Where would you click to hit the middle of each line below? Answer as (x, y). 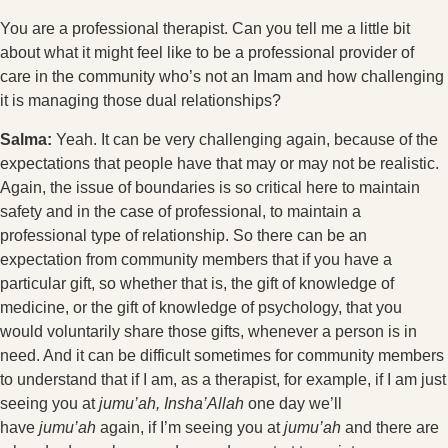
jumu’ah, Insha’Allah (171, 403)
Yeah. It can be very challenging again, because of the (247, 139)
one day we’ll (293, 403)
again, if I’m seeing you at (190, 427)
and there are (390, 427)
